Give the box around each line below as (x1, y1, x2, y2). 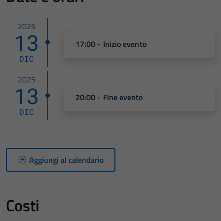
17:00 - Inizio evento (75, 38, 147, 50)
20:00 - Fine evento (75, 91, 143, 104)
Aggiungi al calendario (29, 153, 104, 166)
